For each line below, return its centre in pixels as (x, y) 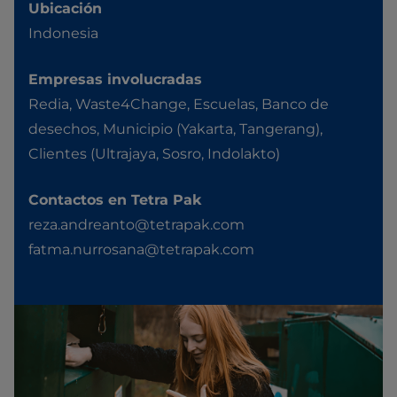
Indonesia (63, 33)
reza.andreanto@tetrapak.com (136, 225)
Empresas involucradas (115, 79)
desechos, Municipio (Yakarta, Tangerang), (175, 129)
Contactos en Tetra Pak (115, 200)
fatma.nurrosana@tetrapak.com (141, 249)
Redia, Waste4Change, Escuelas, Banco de (179, 104)
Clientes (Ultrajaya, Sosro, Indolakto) (154, 154)
